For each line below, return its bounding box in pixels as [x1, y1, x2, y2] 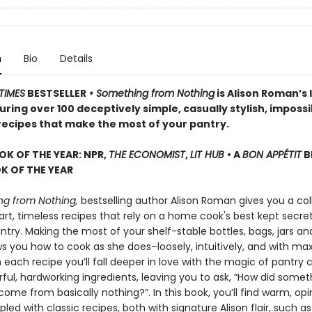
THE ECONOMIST [108, 148, 185, 162]
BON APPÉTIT [242, 148, 302, 162]
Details [59, 52, 93, 65]
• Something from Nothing [86, 86, 214, 100]
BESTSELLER [24, 86, 86, 100]
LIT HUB [189, 148, 227, 162]
